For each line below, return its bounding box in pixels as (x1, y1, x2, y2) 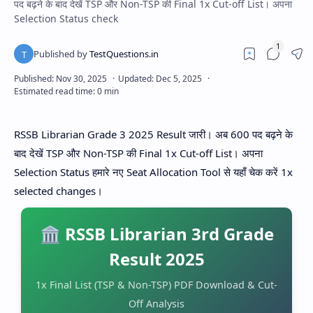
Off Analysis (129, 297, 184, 310)
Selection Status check (14, 12, 118, 25)
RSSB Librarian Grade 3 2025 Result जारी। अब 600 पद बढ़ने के (14, 127, 293, 141)
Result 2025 (108, 247, 205, 270)
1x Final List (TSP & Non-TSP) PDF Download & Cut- (36, 278, 277, 291)
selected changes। (14, 184, 103, 198)
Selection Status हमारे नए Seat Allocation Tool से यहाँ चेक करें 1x (14, 165, 293, 179)
